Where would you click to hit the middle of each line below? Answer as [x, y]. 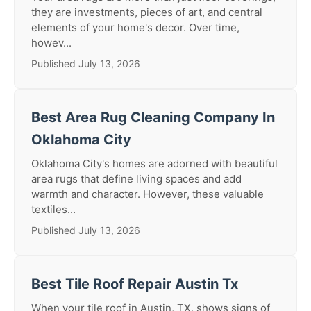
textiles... [53, 209]
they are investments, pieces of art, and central [147, 12]
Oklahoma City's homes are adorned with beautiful [154, 163]
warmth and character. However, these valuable [148, 194]
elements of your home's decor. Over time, [135, 27]
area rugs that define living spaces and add [136, 179]
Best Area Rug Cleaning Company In [153, 117]
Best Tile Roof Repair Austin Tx [135, 284]
